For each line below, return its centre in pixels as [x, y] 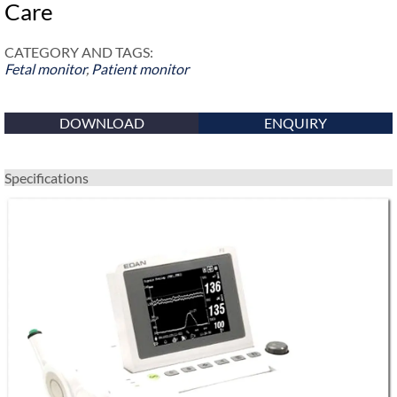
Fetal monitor [45, 69]
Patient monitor [140, 69]
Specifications [47, 178]
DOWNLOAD [101, 123]
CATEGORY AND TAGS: [79, 52]
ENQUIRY [296, 123]
